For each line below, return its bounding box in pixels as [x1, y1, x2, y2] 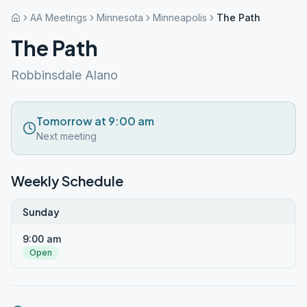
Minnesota [97, 12, 143, 23]
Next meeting [36, 130, 97, 142]
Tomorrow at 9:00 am [36, 114, 154, 128]
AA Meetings [30, 12, 87, 23]
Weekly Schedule [11, 172, 123, 189]
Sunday [23, 206, 60, 218]
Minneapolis [153, 12, 207, 23]
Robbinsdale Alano [11, 68, 118, 82]
